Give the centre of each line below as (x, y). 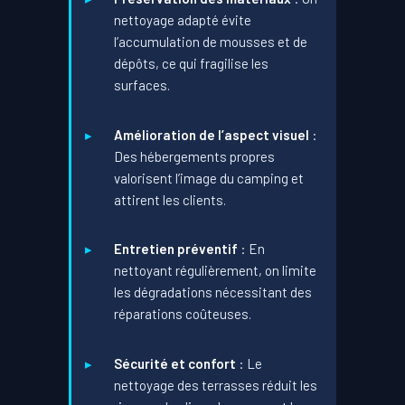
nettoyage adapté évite (183, 20)
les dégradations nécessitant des (213, 292)
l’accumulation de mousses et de (211, 42)
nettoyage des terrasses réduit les (216, 385)
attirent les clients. (170, 199)
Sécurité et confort (175, 363)
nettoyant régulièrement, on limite (216, 271)
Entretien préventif (176, 249)
